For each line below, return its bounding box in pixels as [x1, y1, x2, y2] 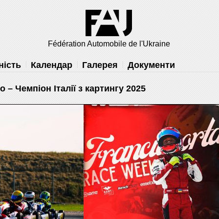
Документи [128, 60, 175, 70]
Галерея [82, 60, 118, 70]
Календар [31, 60, 72, 70]
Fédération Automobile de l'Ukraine [47, 40, 170, 48]
